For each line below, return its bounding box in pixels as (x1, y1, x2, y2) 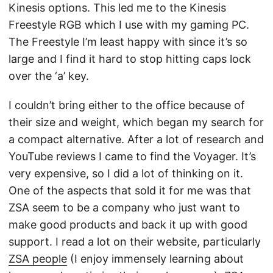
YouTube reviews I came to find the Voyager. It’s (9, 150, 256, 163)
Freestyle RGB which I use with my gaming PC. (9, 18, 249, 31)
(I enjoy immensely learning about (67, 252, 244, 265)
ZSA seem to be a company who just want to (9, 201, 240, 214)
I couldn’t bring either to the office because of (9, 99, 245, 112)
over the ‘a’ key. (9, 69, 89, 82)
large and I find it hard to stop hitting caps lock (9, 52, 251, 65)
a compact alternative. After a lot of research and (9, 133, 264, 146)
